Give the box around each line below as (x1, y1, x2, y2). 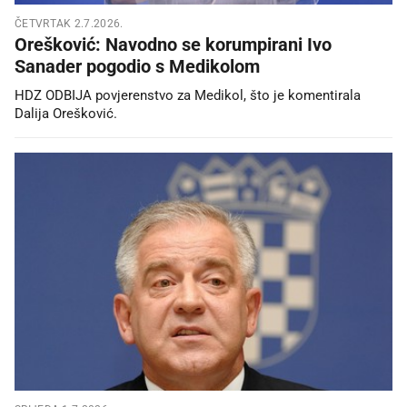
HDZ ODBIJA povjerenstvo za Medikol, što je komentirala (15, 86, 361, 104)
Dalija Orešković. (15, 104, 117, 122)
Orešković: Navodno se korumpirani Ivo (15, 33, 332, 55)
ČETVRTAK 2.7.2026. (15, 16, 124, 30)
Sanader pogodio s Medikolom (15, 55, 260, 77)
